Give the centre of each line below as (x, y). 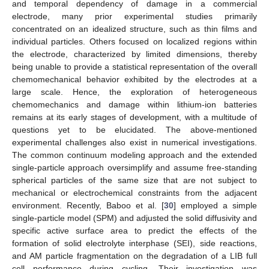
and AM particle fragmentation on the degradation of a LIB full (134, 255)
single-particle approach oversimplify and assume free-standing (134, 167)
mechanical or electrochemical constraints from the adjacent (134, 192)
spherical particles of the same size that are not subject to (134, 180)
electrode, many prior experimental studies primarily (134, 16)
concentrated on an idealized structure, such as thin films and (134, 29)
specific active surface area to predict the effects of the (134, 230)
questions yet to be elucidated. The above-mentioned (134, 129)
